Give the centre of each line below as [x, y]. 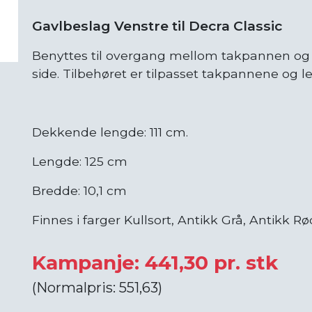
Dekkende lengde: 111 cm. [110, 132]
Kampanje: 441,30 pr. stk [155, 263]
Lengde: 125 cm [80, 162]
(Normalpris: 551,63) [97, 288]
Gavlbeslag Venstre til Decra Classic [157, 26]
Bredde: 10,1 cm [79, 191]
